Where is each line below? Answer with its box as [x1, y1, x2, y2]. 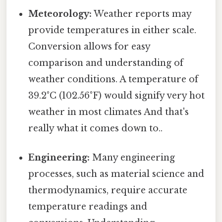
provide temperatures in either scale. [28, 25, 197, 36]
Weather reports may [92, 8, 192, 20]
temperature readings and [28, 201, 148, 213]
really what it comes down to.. [28, 123, 163, 134]
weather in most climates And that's [28, 107, 189, 118]
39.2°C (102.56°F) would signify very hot [28, 90, 205, 102]
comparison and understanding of [28, 57, 184, 69]
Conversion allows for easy [28, 41, 151, 53]
